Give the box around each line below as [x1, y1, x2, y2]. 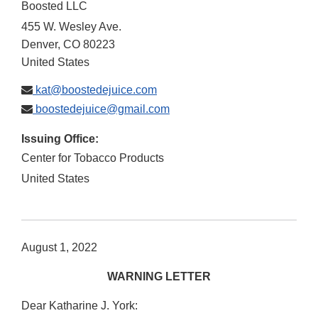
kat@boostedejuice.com [33, 84, 157, 97]
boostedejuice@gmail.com [33, 103, 170, 116]
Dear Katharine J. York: [21, 300, 138, 312]
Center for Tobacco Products [21, 152, 164, 165]
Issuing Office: [21, 133, 99, 146]
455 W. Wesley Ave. [21, 21, 121, 33]
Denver [21, 38, 57, 51]
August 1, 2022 [21, 241, 97, 254]
